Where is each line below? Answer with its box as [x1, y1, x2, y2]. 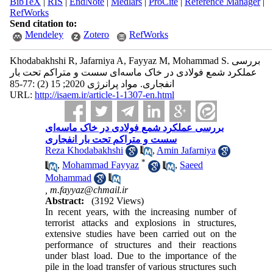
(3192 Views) [91, 196, 144, 207]
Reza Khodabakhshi [45, 145, 124, 155]
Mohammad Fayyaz [62, 160, 140, 171]
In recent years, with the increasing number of [45, 207, 236, 218]
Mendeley [24, 29, 63, 40]
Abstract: [45, 196, 85, 207]
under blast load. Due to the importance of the [45, 250, 236, 261]
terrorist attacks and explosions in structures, [45, 218, 236, 229]
